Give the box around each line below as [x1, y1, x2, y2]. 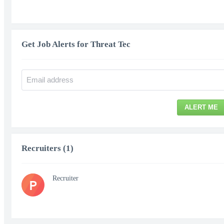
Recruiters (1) [21, 143, 73, 153]
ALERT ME [184, 103, 218, 111]
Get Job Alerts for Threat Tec [21, 39, 130, 49]
